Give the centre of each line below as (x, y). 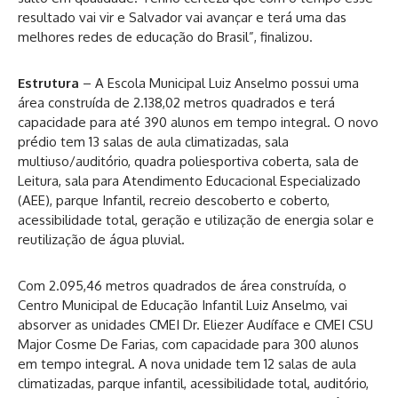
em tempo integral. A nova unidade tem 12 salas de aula (187, 363)
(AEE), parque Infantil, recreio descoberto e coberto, (174, 200)
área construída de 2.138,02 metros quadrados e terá (176, 102)
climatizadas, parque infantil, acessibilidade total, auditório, (193, 383)
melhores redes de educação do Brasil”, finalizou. (165, 36)
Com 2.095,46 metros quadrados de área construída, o (182, 285)
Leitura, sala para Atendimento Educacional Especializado (189, 180)
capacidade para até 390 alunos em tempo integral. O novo (198, 122)
